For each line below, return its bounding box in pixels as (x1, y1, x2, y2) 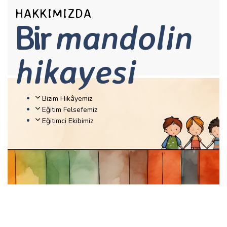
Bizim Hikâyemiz (40, 94, 92, 103)
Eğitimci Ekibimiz (40, 116, 93, 126)
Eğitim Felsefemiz (40, 105, 97, 115)
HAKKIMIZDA (15, 5, 92, 21)
